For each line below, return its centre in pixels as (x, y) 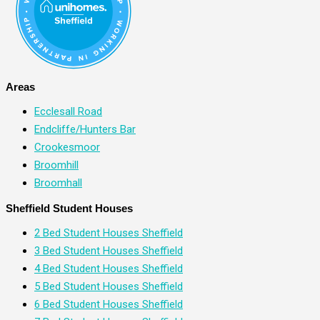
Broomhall (58, 183)
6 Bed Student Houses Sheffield (109, 305)
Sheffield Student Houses (69, 209)
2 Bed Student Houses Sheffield (109, 233)
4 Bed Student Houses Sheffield (109, 269)
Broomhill (56, 165)
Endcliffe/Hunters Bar (85, 130)
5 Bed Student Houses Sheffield (109, 287)
